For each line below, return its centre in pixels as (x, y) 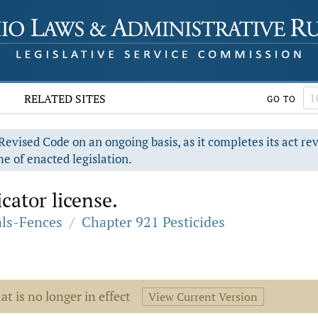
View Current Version (203, 297)
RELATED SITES (65, 99)
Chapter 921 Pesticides (153, 222)
